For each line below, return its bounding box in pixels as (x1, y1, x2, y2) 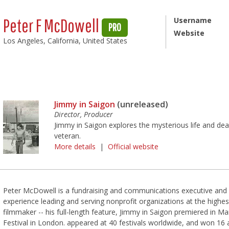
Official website (108, 142, 159, 152)
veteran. (54, 131, 81, 141)
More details (54, 142, 96, 152)
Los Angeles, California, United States (3, 36, 128, 45)
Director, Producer (54, 109, 113, 120)
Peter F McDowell (3, 15, 102, 36)
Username (173, 15, 212, 25)
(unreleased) (115, 99, 169, 110)
